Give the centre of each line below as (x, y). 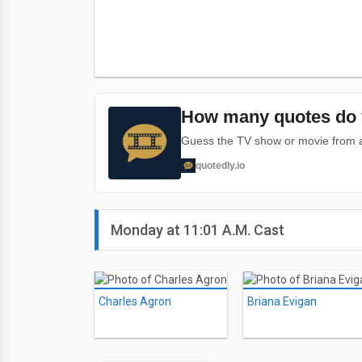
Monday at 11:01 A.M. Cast (198, 230)
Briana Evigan (282, 302)
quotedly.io (220, 165)
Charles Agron (135, 302)
